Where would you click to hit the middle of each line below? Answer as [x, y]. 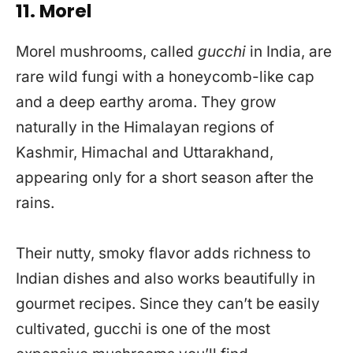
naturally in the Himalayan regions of [145, 127]
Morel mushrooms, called [107, 51]
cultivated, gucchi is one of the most [143, 329]
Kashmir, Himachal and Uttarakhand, [145, 152]
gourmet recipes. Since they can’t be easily [168, 303]
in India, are [289, 51]
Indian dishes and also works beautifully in [165, 278]
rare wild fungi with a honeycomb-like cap [165, 76]
